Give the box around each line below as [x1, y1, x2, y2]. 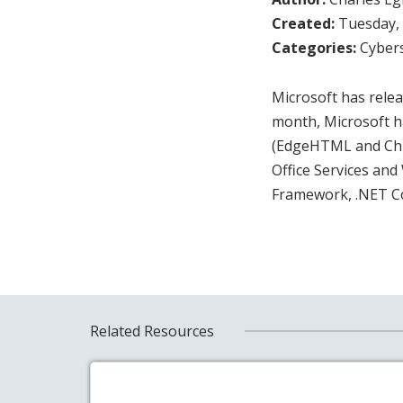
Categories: [272, 37, 360, 58]
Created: [272, 13, 338, 33]
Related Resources [89, 320, 214, 341]
